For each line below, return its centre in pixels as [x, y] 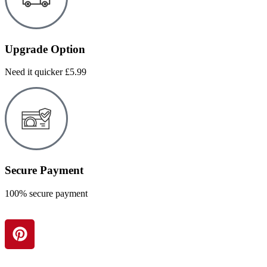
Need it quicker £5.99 [46, 72]
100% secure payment [46, 193]
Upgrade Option [45, 49]
